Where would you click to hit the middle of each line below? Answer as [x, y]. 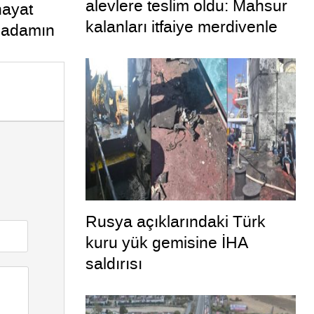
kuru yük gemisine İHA [166, 243]
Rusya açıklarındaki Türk [175, 222]
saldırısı [114, 264]
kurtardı [113, 48]
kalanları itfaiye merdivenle [181, 27]
